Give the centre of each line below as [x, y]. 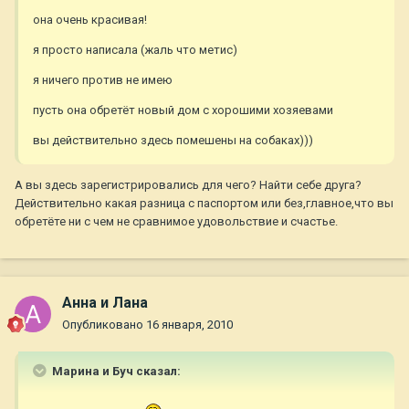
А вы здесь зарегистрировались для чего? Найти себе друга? [188, 185]
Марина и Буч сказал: [115, 372]
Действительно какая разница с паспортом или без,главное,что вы [204, 204]
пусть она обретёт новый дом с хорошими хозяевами [183, 110]
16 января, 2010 [189, 325]
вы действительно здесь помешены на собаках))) [173, 141]
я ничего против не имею [103, 80]
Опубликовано [104, 325]
